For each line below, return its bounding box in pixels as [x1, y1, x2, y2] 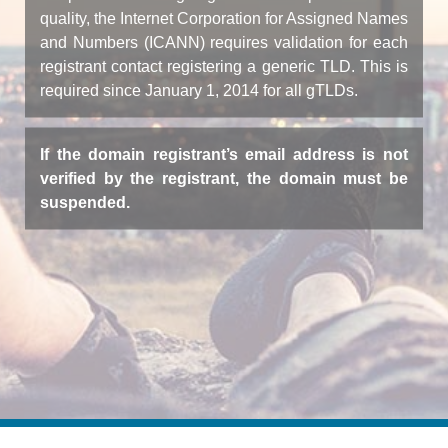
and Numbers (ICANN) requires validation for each [40, 33, 408, 50]
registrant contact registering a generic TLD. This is [40, 57, 408, 74]
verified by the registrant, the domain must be [40, 169, 408, 186]
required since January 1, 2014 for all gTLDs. [40, 81, 358, 98]
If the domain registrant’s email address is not [40, 145, 408, 162]
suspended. [40, 193, 130, 210]
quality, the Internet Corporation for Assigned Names [40, 9, 408, 26]
